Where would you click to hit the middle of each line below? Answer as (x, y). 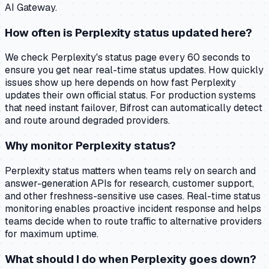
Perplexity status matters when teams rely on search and (130, 171)
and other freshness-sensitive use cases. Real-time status (133, 196)
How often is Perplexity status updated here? (128, 32)
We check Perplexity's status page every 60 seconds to (128, 58)
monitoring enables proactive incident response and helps (133, 208)
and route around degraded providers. (87, 121)
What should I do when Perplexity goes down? (131, 259)
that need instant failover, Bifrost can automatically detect (134, 108)
